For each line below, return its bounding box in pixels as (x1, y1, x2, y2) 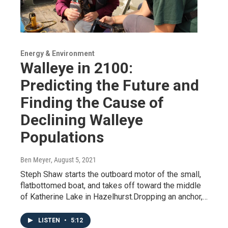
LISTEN (38, 216, 62, 224)
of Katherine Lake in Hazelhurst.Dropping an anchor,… (20, 191, 208, 202)
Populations (20, 128, 104, 146)
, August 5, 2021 (51, 155, 96, 164)
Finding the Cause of (20, 93, 164, 111)
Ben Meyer (20, 155, 51, 164)
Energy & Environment (20, 49, 95, 58)
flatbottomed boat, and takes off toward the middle (20, 180, 201, 190)
